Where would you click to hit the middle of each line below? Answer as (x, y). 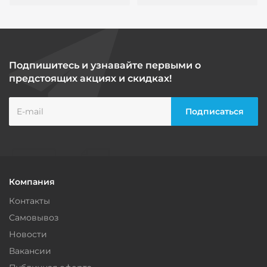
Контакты (30, 201)
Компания (32, 182)
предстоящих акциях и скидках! (90, 79)
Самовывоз (34, 218)
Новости (28, 235)
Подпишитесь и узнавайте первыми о (105, 66)
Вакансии (30, 251)
